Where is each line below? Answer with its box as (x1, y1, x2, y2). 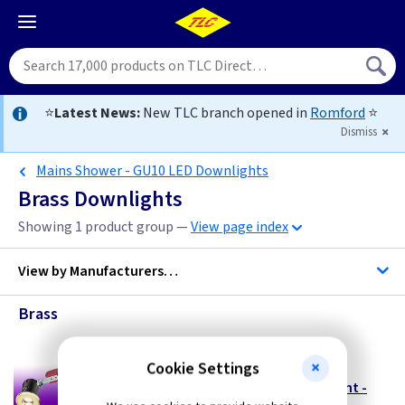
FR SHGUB (165, 362, 238, 381)
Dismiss (341, 124, 380, 140)
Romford (310, 103, 365, 123)
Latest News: (54, 103, 140, 123)
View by (18, 261, 70, 281)
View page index (191, 217, 288, 237)
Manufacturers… (70, 261, 178, 281)
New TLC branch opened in (140, 103, 310, 123)
